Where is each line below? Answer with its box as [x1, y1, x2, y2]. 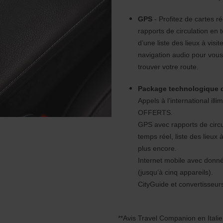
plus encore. [137, 143, 177, 153]
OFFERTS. [137, 108, 173, 117]
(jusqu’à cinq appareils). [137, 167, 213, 177]
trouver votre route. [137, 62, 201, 72]
